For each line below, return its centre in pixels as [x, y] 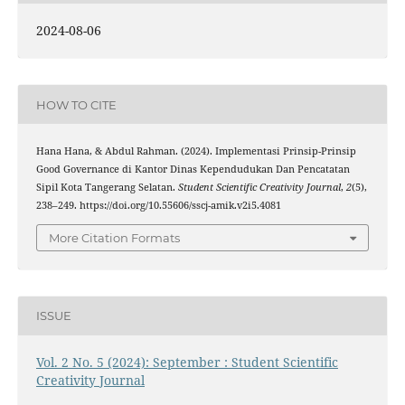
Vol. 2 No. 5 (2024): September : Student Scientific [187, 362]
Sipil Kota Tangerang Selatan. [107, 188]
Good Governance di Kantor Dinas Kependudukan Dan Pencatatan [193, 170]
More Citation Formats [114, 237]
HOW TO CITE [76, 104]
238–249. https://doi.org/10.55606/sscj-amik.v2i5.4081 [158, 206]
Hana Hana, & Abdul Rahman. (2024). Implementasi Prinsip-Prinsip [196, 151]
